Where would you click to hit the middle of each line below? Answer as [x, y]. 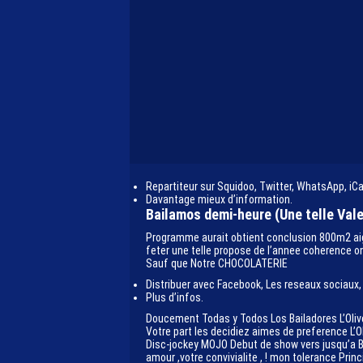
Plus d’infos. [175, 297]
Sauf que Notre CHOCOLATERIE [217, 263]
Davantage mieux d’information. [219, 199]
